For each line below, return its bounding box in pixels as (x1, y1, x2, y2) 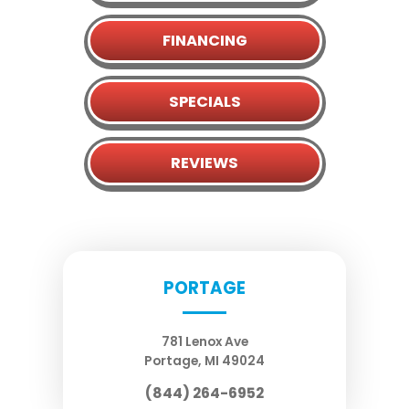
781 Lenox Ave (161, 332, 248, 351)
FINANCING (162, 29, 247, 51)
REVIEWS (171, 152, 238, 173)
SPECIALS (168, 90, 241, 112)
